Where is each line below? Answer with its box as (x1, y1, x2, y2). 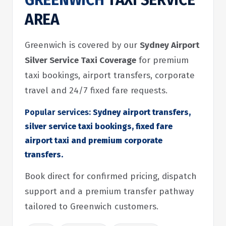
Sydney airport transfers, (91, 107, 191, 117)
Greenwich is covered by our (25, 40, 140, 50)
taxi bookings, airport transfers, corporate (25, 70, 195, 81)
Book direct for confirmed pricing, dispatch (25, 171, 197, 182)
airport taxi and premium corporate (25, 136, 162, 145)
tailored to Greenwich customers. (25, 201, 158, 212)
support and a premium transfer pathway (25, 186, 194, 197)
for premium (136, 55, 189, 66)
